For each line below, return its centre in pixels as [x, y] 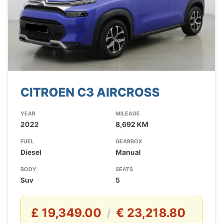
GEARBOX [129, 142]
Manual [128, 152]
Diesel [31, 152]
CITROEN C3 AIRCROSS [90, 93]
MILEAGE [127, 114]
